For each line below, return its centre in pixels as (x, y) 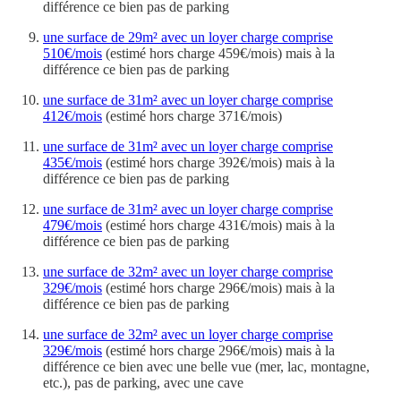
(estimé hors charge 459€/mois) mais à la (218, 53)
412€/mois (73, 115)
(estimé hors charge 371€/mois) (192, 115)
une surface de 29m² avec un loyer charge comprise (188, 37)
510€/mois (73, 53)
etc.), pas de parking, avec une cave (143, 382)
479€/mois (73, 225)
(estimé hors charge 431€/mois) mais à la (218, 225)
